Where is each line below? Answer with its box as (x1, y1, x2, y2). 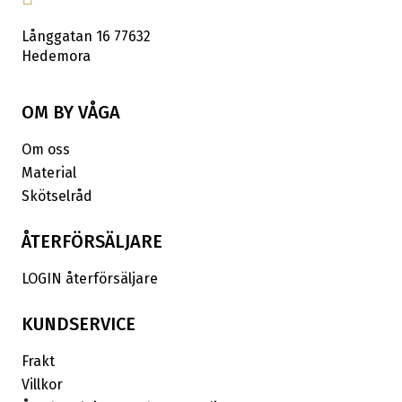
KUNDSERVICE (22, 313, 135, 336)
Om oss (22, 141, 70, 159)
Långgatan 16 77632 (22, 28, 151, 46)
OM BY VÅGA (22, 101, 120, 124)
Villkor (22, 376, 63, 394)
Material (22, 164, 76, 182)
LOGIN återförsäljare (22, 270, 158, 288)
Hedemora (22, 48, 91, 66)
